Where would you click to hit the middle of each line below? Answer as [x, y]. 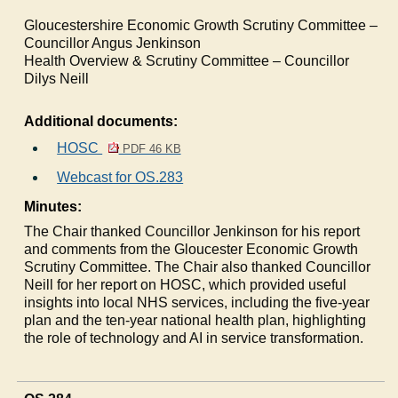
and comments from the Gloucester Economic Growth [191, 249]
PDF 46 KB [150, 148]
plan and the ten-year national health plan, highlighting [195, 320]
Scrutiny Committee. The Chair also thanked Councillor [198, 267]
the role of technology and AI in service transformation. [194, 338]
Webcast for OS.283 [120, 177]
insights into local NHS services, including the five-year [197, 302]
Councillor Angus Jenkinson [113, 43]
